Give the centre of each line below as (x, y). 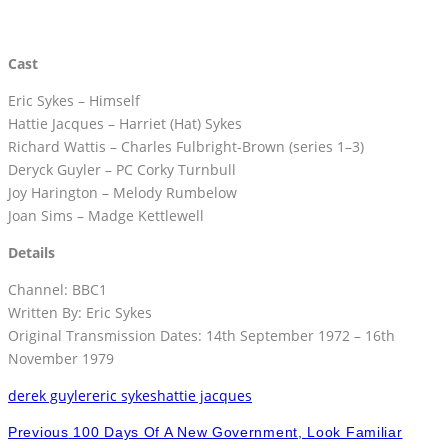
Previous (38, 432)
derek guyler (50, 396)
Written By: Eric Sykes (80, 313)
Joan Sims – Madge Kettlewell (106, 216)
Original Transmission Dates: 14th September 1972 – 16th (201, 336)
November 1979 (61, 359)
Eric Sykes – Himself (74, 101)
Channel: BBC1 (57, 290)
